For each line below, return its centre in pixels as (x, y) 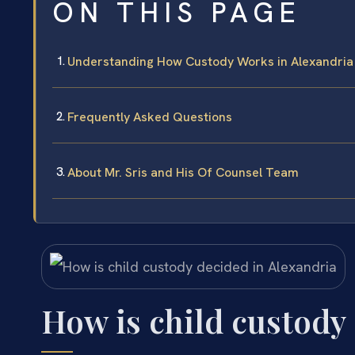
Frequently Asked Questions (150, 117)
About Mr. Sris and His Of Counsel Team (183, 173)
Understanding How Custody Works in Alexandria (210, 62)
